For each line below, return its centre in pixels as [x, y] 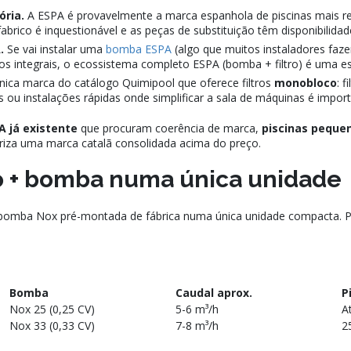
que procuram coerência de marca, [170, 128]
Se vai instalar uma [55, 49]
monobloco [306, 83]
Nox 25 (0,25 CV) [52, 309]
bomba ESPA [139, 49]
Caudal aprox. [214, 293]
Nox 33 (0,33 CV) [52, 326]
